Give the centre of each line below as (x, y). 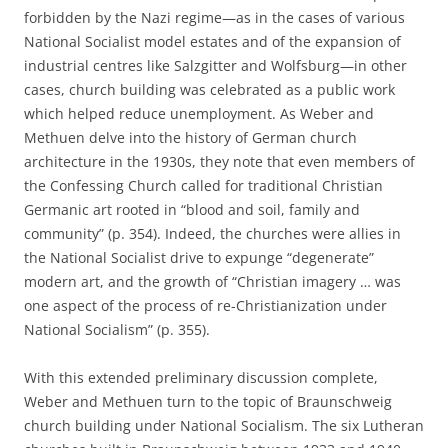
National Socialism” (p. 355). (117, 329)
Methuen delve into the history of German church (190, 137)
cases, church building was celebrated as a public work (209, 89)
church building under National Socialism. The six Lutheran (224, 425)
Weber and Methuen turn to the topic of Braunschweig (208, 401)
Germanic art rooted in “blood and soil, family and (192, 209)
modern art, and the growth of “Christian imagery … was (212, 281)
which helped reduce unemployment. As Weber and (199, 113)
